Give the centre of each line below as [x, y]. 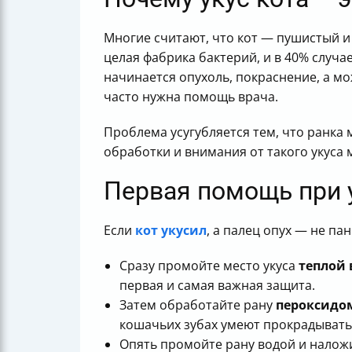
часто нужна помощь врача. [191, 97]
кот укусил [171, 230]
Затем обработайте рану [198, 305]
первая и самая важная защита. [217, 285]
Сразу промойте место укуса [209, 266]
